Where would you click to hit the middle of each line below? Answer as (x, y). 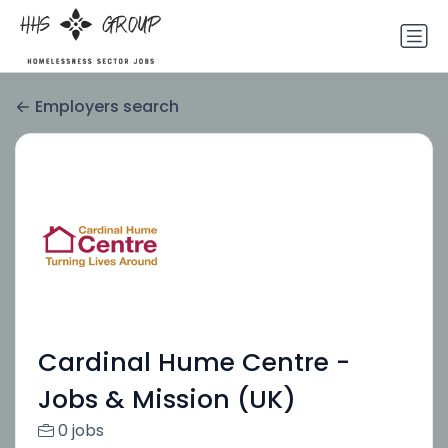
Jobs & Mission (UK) (166, 400)
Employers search (107, 107)
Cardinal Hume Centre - (193, 363)
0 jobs (80, 431)
